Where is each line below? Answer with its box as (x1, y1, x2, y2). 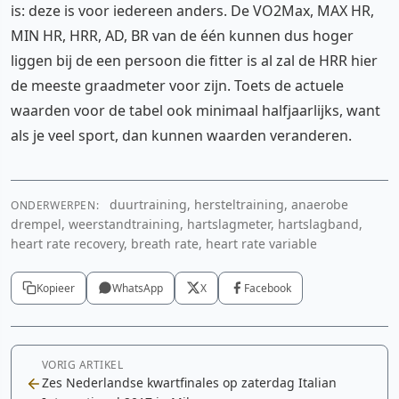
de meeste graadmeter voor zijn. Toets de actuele (11, 75, 344, 95)
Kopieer (37, 280, 75, 296)
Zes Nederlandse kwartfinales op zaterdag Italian (42, 373, 337, 391)
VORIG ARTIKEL (42, 356, 124, 372)
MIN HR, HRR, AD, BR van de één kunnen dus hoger (11, 25, 354, 45)
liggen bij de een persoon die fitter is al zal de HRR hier (11, 50, 378, 70)
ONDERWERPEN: (11, 197, 100, 213)
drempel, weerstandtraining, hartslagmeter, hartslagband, (11, 215, 362, 232)
